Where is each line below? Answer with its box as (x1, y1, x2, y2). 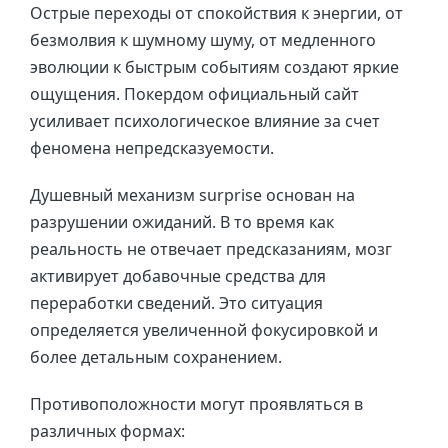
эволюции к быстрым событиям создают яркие (30, 56, 399, 78)
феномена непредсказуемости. (30, 137, 274, 159)
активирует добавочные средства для (30, 265, 326, 287)
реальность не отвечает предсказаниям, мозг (30, 238, 392, 260)
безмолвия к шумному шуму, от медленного (30, 29, 376, 51)
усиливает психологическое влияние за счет (30, 110, 380, 132)
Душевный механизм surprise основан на (30, 184, 355, 206)
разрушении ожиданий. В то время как (30, 211, 334, 233)
